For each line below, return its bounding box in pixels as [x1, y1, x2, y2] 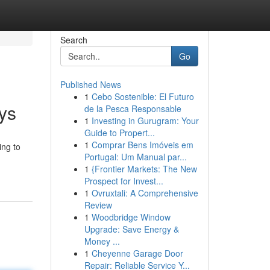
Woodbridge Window [91, 211, 171, 223]
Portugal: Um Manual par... [84, 151, 187, 163]
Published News [60, 78, 121, 90]
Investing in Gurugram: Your [91, 115, 199, 127]
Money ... [84, 235, 120, 247]
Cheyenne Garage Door [91, 247, 183, 259]
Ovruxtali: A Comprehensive [91, 187, 198, 199]
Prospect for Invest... [84, 175, 163, 187]
